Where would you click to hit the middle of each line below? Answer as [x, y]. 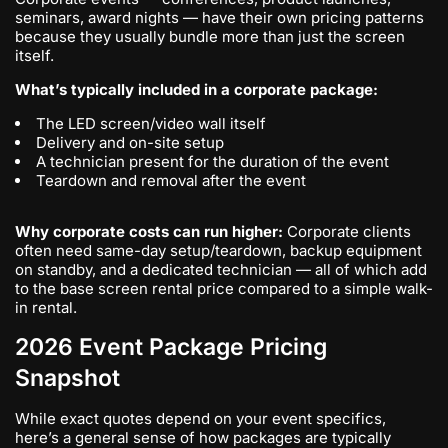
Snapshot [67, 378]
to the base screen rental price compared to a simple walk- [224, 288]
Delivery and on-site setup [130, 142]
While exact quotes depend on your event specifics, [200, 418]
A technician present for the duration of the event [212, 161]
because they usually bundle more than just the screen [210, 36]
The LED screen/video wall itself [151, 123]
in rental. [46, 307]
